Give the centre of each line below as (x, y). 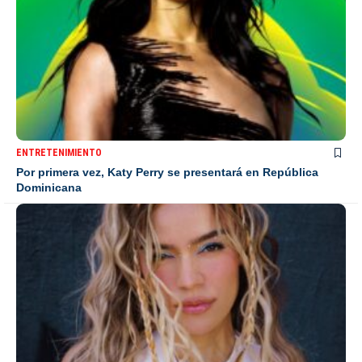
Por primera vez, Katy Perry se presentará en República (167, 172)
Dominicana (49, 187)
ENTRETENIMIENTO (59, 152)
